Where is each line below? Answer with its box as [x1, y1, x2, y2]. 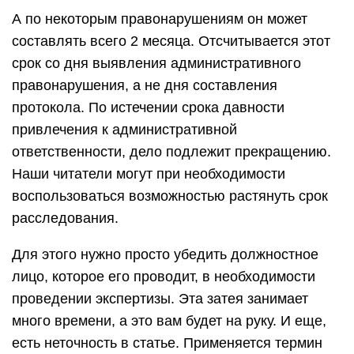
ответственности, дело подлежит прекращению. [12, 144, 331, 160]
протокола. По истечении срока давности [12, 100, 284, 115]
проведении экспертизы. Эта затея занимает [12, 291, 308, 307]
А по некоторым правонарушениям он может [12, 11, 307, 27]
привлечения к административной [12, 122, 237, 137]
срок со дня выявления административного [12, 55, 301, 71]
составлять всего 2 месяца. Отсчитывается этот [12, 33, 330, 49]
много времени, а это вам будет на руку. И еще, [12, 313, 326, 329]
